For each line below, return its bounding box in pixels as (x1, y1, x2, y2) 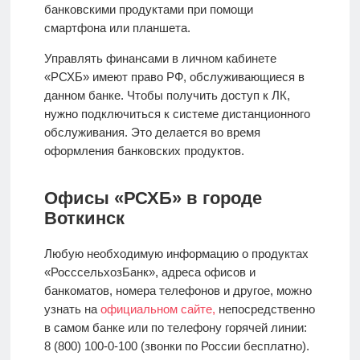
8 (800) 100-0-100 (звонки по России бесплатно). (43, 338, 309, 353)
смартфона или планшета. (43, 20, 190, 35)
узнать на (43, 301, 100, 316)
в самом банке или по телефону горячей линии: (43, 320, 307, 334)
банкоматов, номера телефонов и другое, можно (43, 283, 312, 297)
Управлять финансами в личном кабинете (43, 51, 276, 65)
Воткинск (43, 207, 125, 228)
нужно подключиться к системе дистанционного (43, 106, 310, 121)
